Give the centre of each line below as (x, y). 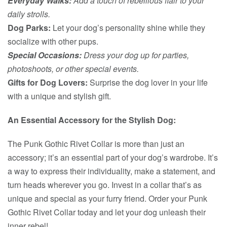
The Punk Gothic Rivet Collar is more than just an (96, 144)
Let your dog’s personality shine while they (128, 28)
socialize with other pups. (53, 41)
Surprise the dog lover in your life (148, 82)
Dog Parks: (29, 28)
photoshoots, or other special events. (73, 69)
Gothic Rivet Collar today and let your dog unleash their (107, 212)
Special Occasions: (45, 55)
